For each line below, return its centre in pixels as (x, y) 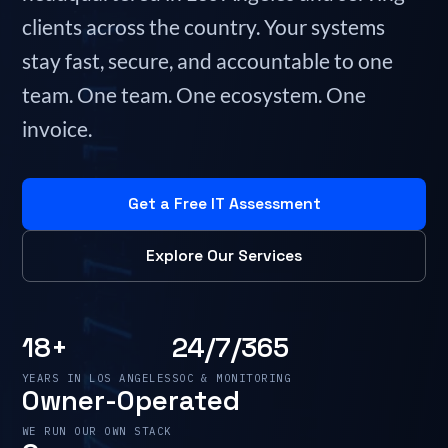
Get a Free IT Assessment (224, 204)
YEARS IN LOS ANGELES (97, 378)
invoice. (57, 128)
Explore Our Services (224, 256)
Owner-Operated (131, 400)
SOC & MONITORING (231, 378)
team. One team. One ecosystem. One (194, 94)
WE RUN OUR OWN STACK (97, 431)
